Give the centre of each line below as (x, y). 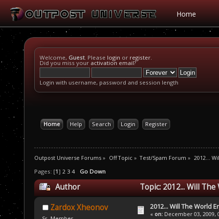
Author (67, 187)
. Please (96, 57)
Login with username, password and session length (109, 82)
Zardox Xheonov (79, 208)
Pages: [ (45, 172)
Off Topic (120, 157)
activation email (112, 63)
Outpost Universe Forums (68, 157)
